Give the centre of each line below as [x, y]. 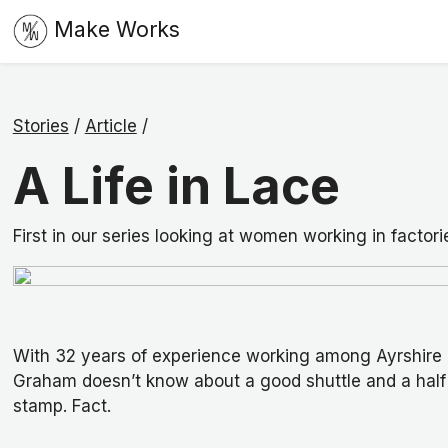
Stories [40, 125]
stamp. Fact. [61, 406]
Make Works [116, 29]
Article [110, 125]
